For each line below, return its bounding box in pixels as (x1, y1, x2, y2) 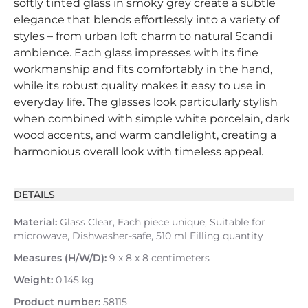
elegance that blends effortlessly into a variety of (14, 13, 279, 26)
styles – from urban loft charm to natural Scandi (14, 30, 272, 43)
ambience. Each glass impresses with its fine (14, 46, 258, 59)
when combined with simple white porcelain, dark (14, 112, 290, 125)
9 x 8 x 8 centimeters (107, 252, 210, 264)
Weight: (14, 274, 53, 286)
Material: (14, 216, 57, 228)
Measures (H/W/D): (14, 252, 107, 264)
